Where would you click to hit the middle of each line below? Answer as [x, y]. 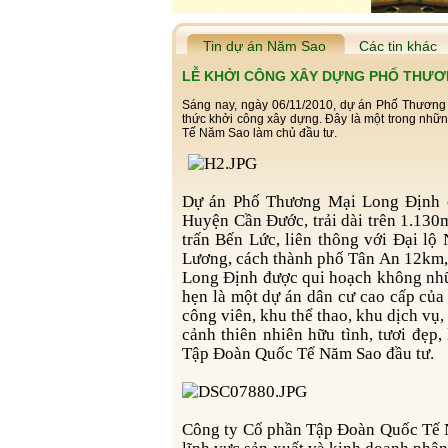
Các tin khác [398, 46]
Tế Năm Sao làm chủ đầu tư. [259, 133]
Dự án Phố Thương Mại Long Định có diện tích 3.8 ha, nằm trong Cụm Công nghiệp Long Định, [188, 201]
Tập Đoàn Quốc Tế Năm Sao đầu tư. [308, 353]
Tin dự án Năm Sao [264, 46]
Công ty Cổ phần [248, 429]
